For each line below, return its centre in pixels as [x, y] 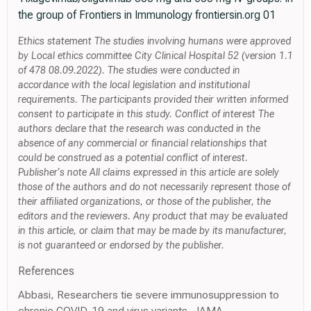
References [46, 271]
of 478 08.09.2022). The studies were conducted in [129, 71]
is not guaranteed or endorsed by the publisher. [121, 246]
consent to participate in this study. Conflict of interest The [146, 115]
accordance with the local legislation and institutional [134, 85]
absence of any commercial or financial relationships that [143, 144]
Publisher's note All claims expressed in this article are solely [149, 173]
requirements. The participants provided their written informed [153, 100]
